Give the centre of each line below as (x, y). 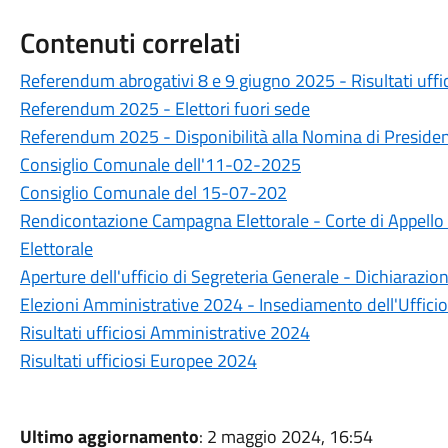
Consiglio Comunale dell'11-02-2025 (160, 164)
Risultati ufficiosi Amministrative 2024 (164, 332)
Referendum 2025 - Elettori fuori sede (164, 108)
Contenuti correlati (130, 42)
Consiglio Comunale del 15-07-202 (153, 192)
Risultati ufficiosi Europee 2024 (138, 360)
